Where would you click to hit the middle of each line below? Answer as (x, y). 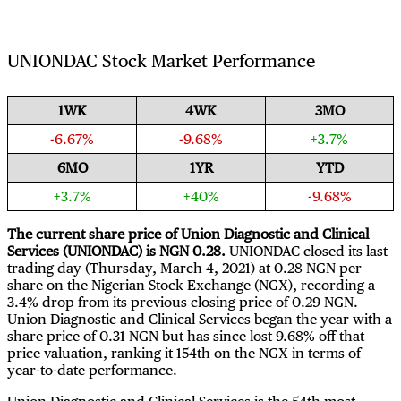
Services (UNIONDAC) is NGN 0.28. (116, 251)
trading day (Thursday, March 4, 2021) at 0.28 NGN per (184, 268)
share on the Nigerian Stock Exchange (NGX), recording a (191, 285)
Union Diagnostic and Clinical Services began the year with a (200, 319)
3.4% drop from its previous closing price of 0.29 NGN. (183, 302)
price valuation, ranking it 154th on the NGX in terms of (184, 353)
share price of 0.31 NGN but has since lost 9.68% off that (186, 336)
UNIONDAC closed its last (307, 251)
